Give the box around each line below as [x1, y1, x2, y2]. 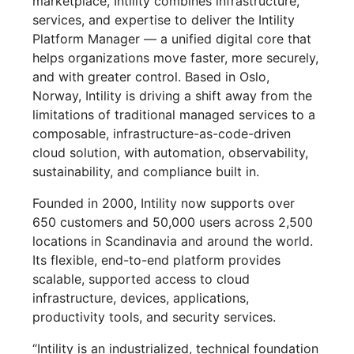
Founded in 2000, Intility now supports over [32, 195, 296, 212]
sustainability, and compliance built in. [32, 164, 260, 180]
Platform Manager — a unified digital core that [32, 31, 312, 47]
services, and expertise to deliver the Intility [32, 12, 296, 28]
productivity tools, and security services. [32, 309, 277, 326]
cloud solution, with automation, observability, [32, 145, 309, 161]
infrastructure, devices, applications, [32, 290, 250, 307]
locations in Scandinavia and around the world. [32, 233, 314, 250]
